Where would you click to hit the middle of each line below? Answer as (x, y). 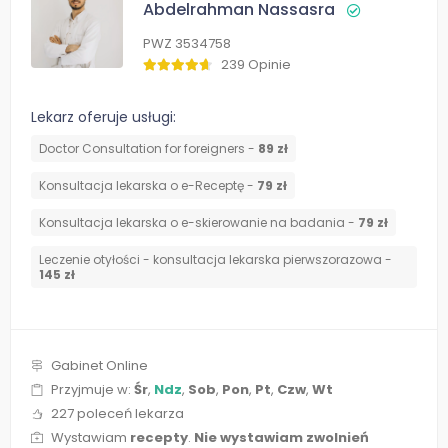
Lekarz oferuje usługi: (103, 117)
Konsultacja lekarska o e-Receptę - (148, 186)
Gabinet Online (99, 366)
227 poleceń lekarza (117, 414)
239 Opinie (256, 65)
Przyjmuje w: (92, 390)
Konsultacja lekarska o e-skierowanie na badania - (198, 223)
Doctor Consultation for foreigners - (148, 149)
